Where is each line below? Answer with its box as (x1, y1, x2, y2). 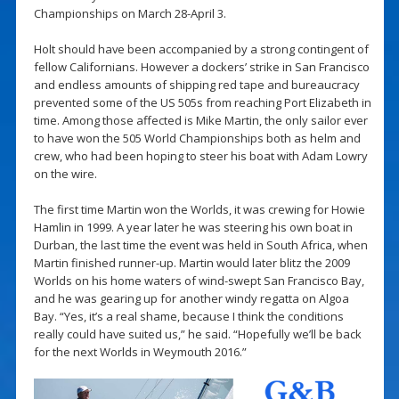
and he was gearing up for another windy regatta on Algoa (33, 289, 349, 306)
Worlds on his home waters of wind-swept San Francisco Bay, (33, 272, 364, 289)
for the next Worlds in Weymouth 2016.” (33, 343, 247, 360)
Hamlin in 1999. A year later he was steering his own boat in (33, 218, 353, 235)
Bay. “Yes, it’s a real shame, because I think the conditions (33, 307, 344, 324)
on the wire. (33, 165, 97, 182)
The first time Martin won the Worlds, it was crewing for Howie (33, 200, 365, 217)
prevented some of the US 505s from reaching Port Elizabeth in (33, 94, 371, 110)
